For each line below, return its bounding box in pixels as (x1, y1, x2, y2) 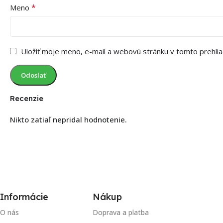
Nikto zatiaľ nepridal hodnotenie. (10, 114, 127, 124)
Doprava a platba (92, 207, 149, 217)
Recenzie (10, 93, 43, 103)
